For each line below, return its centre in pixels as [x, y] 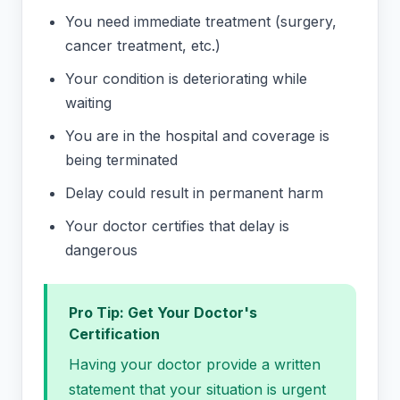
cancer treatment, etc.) [143, 46]
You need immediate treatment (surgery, [201, 22]
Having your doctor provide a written [195, 365]
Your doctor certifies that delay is [177, 226]
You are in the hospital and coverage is [197, 136]
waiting [88, 103]
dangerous [101, 250]
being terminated [121, 160]
